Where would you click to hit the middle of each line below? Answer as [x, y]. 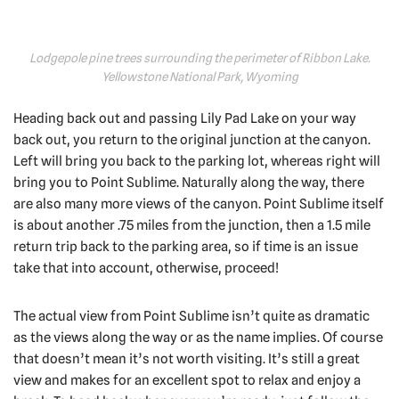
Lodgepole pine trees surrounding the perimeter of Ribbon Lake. [199, 58]
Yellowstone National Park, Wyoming [199, 77]
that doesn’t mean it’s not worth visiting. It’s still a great [187, 359]
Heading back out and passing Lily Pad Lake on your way [185, 119]
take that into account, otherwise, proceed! [146, 269]
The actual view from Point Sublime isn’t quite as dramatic [191, 317]
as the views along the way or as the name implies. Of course [198, 338]
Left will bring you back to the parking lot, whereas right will [197, 162]
